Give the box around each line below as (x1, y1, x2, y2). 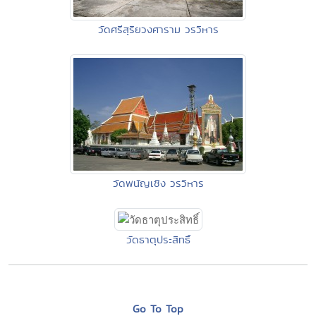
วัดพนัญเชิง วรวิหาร (112, 175, 204, 190)
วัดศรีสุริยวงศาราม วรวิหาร (97, 21, 219, 37)
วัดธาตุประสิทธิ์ (126, 231, 190, 247)
